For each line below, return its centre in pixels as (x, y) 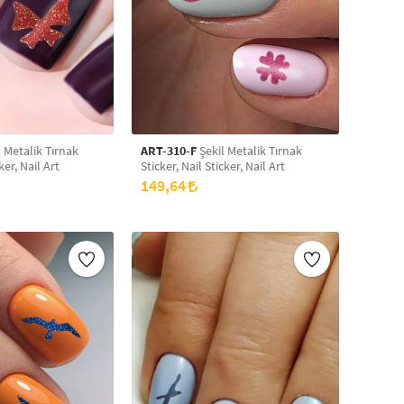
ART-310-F (169, 151)
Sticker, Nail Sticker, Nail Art (213, 166)
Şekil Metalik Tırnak (249, 151)
